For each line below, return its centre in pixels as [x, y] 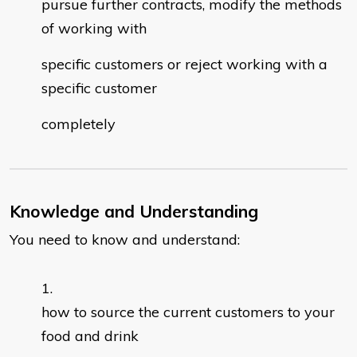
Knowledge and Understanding [134, 212]
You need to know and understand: [125, 240]
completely [78, 124]
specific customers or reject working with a [184, 65]
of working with [94, 29]
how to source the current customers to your [188, 312]
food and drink [90, 336]
